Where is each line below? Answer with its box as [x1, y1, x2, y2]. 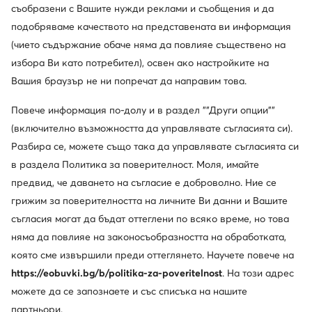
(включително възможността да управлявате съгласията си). [11, 122, 292, 134]
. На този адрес [222, 267, 294, 279]
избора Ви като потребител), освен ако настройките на [11, 56, 269, 69]
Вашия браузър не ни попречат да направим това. [11, 75, 247, 87]
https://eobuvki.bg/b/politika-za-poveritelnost [11, 267, 222, 279]
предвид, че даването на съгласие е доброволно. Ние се [11, 176, 276, 189]
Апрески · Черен [11, 128, 88, 141]
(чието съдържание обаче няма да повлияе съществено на [11, 38, 286, 51]
